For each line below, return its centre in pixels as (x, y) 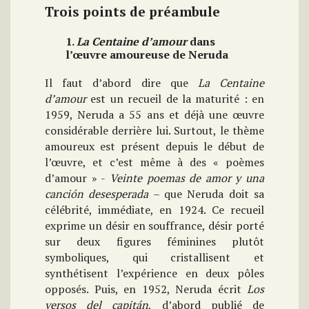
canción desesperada (97, 194)
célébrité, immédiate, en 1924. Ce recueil (154, 210)
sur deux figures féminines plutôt (154, 242)
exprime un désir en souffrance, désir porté (154, 226)
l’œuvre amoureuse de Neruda (147, 55)
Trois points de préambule (132, 12)
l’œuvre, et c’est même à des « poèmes (154, 162)
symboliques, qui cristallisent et (154, 258)
